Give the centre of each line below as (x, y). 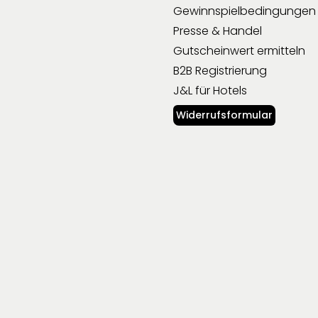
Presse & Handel (218, 31)
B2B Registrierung (220, 70)
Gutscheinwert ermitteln (239, 50)
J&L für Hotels (210, 90)
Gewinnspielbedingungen (245, 11)
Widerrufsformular (224, 115)
